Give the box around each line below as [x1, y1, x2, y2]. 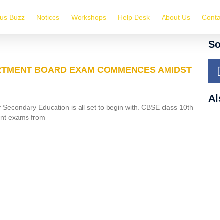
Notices [36, 13, 60, 21]
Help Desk [118, 13, 150, 21]
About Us [162, 13, 191, 21]
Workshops [71, 13, 107, 21]
